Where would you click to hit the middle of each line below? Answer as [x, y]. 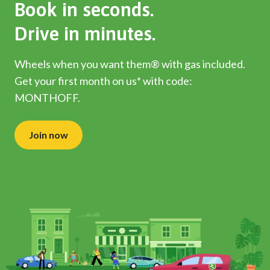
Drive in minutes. [85, 33]
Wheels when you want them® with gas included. [130, 64]
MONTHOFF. [47, 98]
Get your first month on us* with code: [103, 81]
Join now [49, 135]
